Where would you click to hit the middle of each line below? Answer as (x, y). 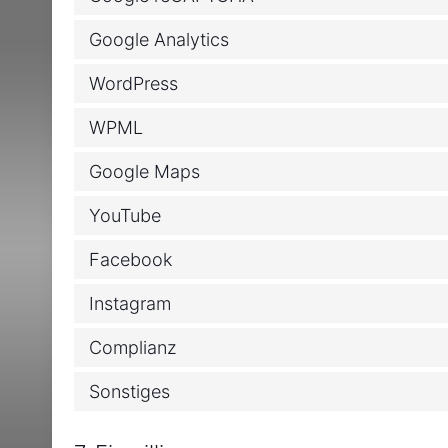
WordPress (134, 83)
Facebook (131, 259)
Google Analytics (159, 39)
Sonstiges (130, 391)
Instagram (130, 303)
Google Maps (145, 171)
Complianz (133, 347)
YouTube (125, 215)
